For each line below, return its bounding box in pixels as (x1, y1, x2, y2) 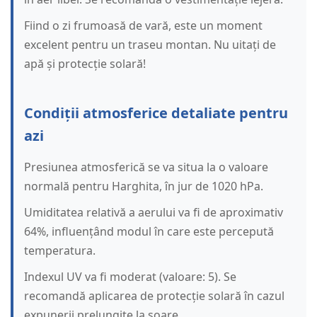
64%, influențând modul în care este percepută (24, 224, 274, 240)
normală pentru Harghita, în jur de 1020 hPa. (24, 178, 263, 195)
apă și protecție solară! (24, 56, 146, 72)
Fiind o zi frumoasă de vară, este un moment (24, 18, 263, 34)
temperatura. (24, 243, 96, 259)
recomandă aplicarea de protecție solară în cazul (24, 288, 284, 304)
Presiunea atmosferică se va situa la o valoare (24, 159, 268, 175)
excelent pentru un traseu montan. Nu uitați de (24, 37, 276, 53)
